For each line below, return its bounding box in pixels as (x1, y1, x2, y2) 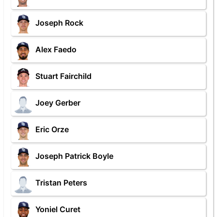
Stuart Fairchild (35, 71, 92, 81)
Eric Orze (35, 124, 69, 135)
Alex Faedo (35, 45, 77, 55)
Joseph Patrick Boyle (35, 151, 113, 161)
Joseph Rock (35, 18, 83, 28)
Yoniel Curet (35, 204, 80, 215)
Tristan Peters (35, 178, 87, 188)
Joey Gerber (35, 98, 80, 108)
